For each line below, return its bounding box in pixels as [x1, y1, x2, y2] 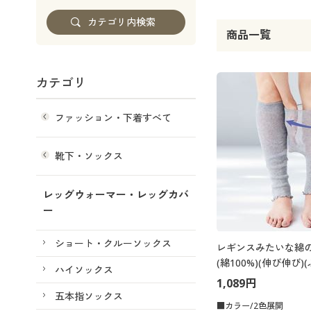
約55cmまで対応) [217, 271, 294, 285]
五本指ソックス [55, 289, 123, 303]
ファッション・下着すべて [55, 111, 171, 125]
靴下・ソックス [55, 149, 123, 163]
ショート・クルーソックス [55, 237, 171, 251]
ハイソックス [55, 263, 113, 277]
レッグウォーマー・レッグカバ [43, 187, 189, 202]
